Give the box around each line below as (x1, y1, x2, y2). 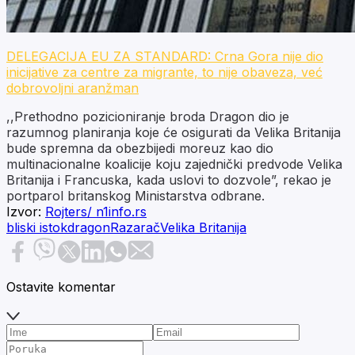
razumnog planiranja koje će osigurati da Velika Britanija (6, 124, 341, 140)
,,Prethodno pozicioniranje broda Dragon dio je (6, 108, 289, 124)
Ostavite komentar (6, 278, 116, 295)
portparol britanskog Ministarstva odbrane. (6, 187, 265, 204)
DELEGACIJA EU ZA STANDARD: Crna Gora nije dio (6, 48, 323, 64)
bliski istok (6, 219, 67, 235)
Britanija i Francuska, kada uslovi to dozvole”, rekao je (6, 171, 331, 188)
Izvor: (6, 203, 41, 219)
